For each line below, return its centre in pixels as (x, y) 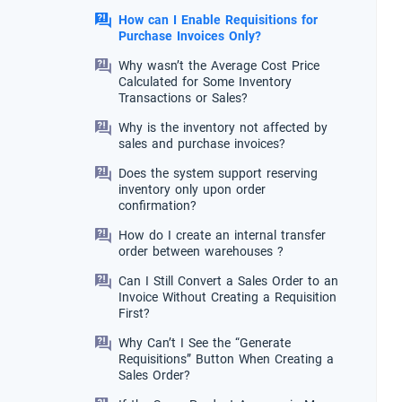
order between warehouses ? (201, 252)
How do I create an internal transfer (222, 236)
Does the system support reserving (218, 174)
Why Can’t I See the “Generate (205, 343)
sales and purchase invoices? (202, 144)
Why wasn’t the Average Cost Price (219, 66)
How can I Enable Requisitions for (218, 20)
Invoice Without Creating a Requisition (227, 297)
